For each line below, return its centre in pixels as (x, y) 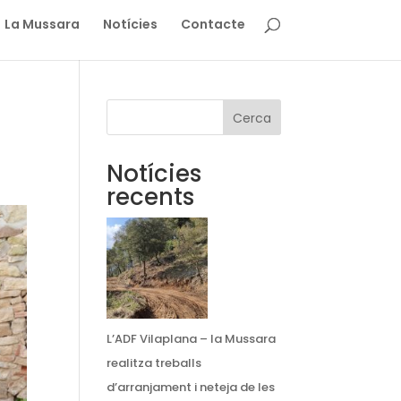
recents (151, 220)
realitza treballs (154, 386)
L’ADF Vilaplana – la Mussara (192, 362)
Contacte (213, 36)
